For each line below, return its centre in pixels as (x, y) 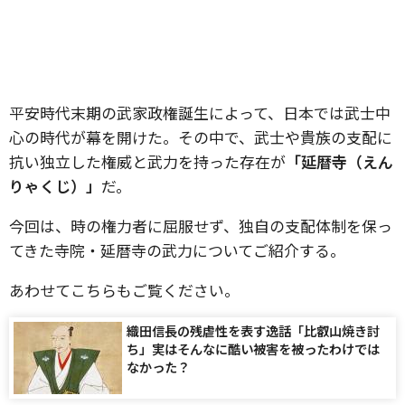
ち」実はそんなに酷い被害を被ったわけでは (253, 348)
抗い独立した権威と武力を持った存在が (147, 161)
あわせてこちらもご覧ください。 (124, 290)
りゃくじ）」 (55, 186)
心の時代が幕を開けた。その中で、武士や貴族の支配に (201, 137)
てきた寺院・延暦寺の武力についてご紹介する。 (177, 250)
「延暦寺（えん (339, 161)
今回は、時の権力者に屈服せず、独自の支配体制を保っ (201, 226)
